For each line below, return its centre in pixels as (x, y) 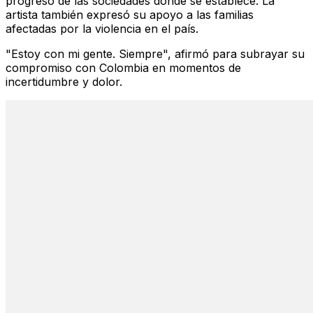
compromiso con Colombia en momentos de (123, 67)
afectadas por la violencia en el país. (102, 28)
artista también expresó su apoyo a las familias (130, 14)
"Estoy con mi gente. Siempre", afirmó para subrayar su (155, 53)
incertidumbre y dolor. (64, 81)
